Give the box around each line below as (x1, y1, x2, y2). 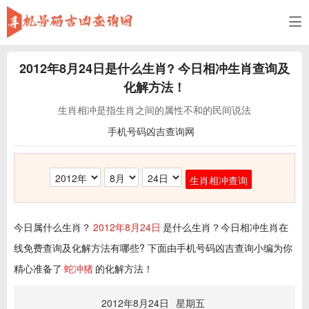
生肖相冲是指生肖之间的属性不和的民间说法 (58, 103, 251, 117)
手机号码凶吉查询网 (108, 124, 195, 138)
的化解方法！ (95, 261, 153, 275)
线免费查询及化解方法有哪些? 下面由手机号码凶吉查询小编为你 (14, 241, 292, 255)
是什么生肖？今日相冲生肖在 (163, 220, 288, 234)
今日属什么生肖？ (14, 220, 91, 234)
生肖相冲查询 (189, 173, 248, 188)
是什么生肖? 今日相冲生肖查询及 (105, 59, 290, 77)
